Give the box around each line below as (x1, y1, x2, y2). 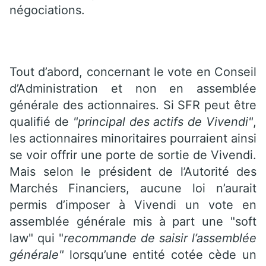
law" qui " (9, 230, 64, 245)
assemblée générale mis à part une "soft (9, 214, 256, 229)
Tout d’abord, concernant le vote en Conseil (9, 64, 256, 79)
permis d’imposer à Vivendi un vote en (9, 197, 256, 212)
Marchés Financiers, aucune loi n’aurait (9, 180, 256, 195)
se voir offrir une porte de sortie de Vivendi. (9, 147, 256, 162)
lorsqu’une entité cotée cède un (64, 247, 256, 262)
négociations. (9, 2, 85, 17)
